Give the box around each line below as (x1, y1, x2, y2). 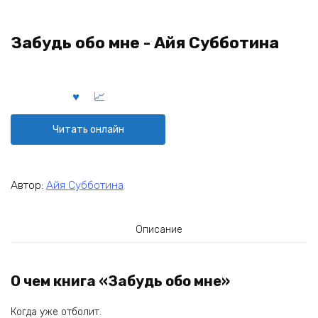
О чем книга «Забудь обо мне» (11, 273, 230, 290)
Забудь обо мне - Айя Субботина (11, 33, 279, 53)
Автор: (11, 178, 46, 192)
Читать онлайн (52, 123, 124, 136)
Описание (136, 223, 182, 236)
